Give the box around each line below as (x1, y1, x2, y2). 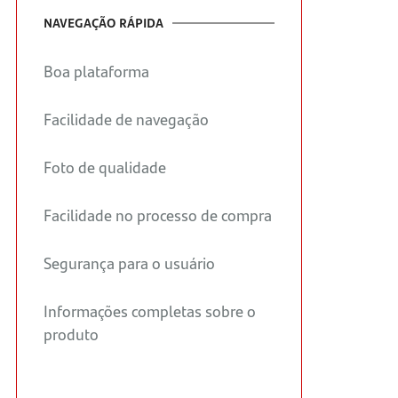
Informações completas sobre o (43, 299, 256, 322)
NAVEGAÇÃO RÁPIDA (43, 14, 163, 31)
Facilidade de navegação (43, 107, 209, 131)
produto (43, 322, 99, 346)
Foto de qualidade (43, 155, 166, 179)
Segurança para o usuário (43, 251, 215, 275)
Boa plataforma (43, 60, 149, 83)
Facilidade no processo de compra (43, 203, 272, 227)
